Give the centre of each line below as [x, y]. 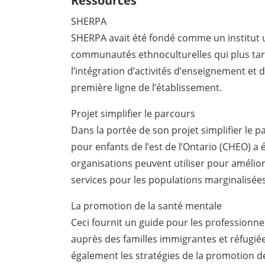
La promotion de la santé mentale [147, 206]
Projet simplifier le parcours [133, 114]
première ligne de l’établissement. [147, 88]
